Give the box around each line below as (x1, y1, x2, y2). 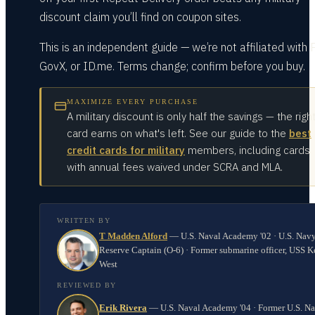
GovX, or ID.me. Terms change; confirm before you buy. (39, 59, 305, 73)
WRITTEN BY (57, 217, 110, 224)
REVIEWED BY (57, 281, 117, 289)
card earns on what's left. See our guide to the (67, 127, 286, 140)
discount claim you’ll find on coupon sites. (39, 10, 241, 24)
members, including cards (188, 143, 310, 157)
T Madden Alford (99, 231, 167, 241)
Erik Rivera (99, 302, 147, 313)
